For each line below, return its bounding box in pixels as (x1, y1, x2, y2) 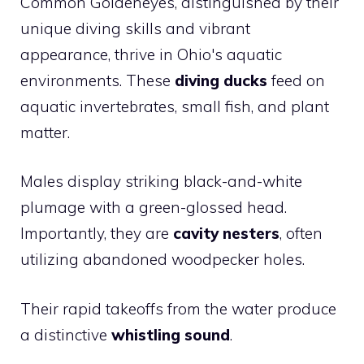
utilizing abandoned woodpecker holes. (20, 249, 305, 270)
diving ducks (175, 70, 267, 90)
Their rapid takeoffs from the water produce (20, 298, 336, 318)
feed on (267, 70, 325, 90)
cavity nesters (173, 223, 279, 244)
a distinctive (20, 324, 111, 344)
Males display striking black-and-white (20, 171, 302, 192)
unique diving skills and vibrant (20, 18, 250, 38)
